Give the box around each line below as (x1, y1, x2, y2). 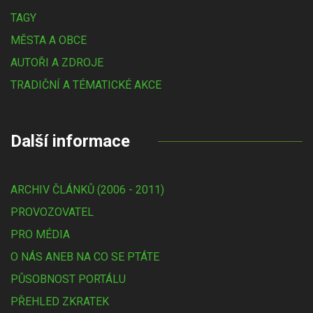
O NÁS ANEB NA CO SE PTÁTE (10, 250, 159, 263)
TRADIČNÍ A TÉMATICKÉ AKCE (10, 78, 161, 92)
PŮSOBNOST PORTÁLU (10, 272, 126, 286)
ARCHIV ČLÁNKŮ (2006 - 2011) (10, 183, 164, 196)
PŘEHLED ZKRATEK (10, 295, 109, 308)
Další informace (10, 131, 130, 151)
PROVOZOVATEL (10, 205, 94, 219)
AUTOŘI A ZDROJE (10, 56, 103, 69)
